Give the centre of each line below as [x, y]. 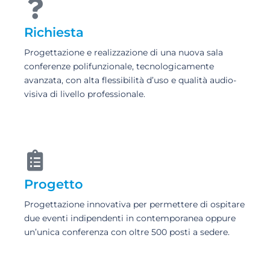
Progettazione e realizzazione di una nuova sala [124, 52]
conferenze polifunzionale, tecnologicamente [119, 66]
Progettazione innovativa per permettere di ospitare [134, 204]
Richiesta [54, 32]
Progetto [54, 184]
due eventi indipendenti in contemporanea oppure [130, 218]
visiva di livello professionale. [85, 94]
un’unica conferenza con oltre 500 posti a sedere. [127, 232]
